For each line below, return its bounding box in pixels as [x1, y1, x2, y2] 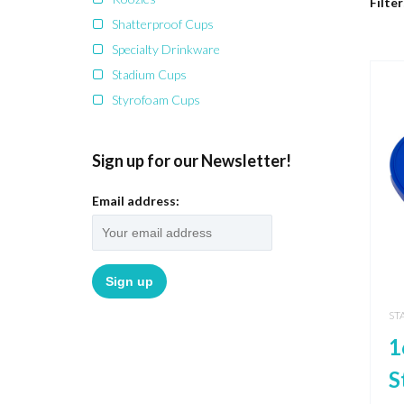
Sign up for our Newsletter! [92, 151, 291, 170]
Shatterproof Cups [112, 16, 214, 32]
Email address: [92, 193, 179, 208]
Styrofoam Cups [112, 92, 200, 107]
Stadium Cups [112, 67, 187, 82]
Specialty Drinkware [112, 41, 220, 57]
